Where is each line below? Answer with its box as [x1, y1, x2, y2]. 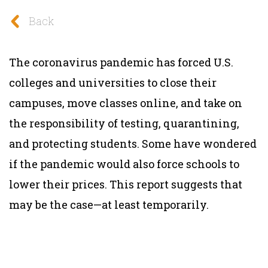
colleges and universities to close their [9, 75, 217, 90]
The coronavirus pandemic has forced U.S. [9, 54, 233, 69]
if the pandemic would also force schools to [9, 156, 239, 171]
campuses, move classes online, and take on [9, 95, 242, 110]
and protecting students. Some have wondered [9, 136, 257, 151]
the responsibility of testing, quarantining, [9, 115, 239, 130]
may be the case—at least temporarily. [9, 197, 209, 212]
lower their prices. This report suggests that [9, 176, 242, 191]
